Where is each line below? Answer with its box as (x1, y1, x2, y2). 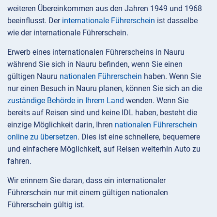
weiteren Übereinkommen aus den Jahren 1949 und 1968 (7, 4, 202, 14)
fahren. (7, 156, 31, 166)
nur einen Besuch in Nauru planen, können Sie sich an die (7, 84, 202, 93)
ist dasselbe (155, 16, 198, 26)
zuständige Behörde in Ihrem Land (7, 96, 124, 106)
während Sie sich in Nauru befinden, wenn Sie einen (7, 60, 183, 69)
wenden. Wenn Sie (124, 96, 188, 106)
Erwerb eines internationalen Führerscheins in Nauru (7, 47, 185, 57)
